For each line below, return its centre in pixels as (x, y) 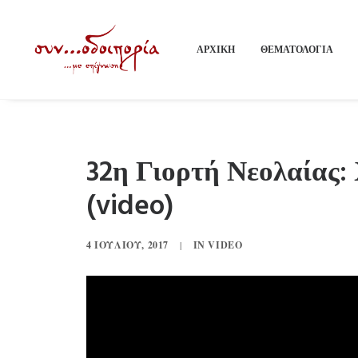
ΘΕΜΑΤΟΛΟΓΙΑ (297, 49)
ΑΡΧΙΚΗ (216, 49)
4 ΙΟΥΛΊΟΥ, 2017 (127, 245)
